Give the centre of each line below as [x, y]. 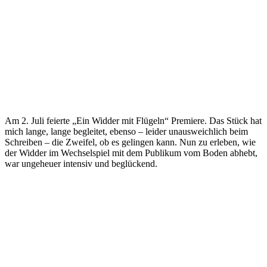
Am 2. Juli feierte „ [41, 120]
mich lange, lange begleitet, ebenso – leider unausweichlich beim [126, 131]
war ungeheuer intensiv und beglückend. [81, 163]
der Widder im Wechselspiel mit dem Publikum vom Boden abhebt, [131, 153]
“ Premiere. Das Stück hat [213, 120]
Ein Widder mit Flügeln [120, 120]
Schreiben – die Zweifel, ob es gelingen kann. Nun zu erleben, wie [130, 142]
